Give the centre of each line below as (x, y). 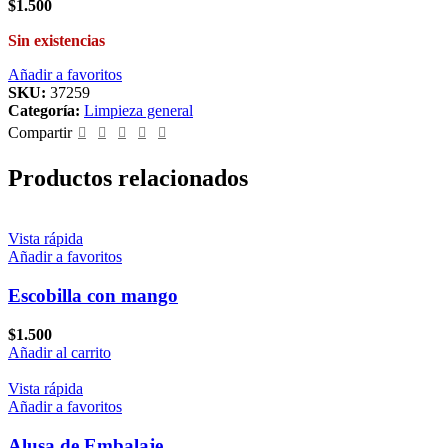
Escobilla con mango (93, 296)
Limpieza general (138, 110)
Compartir (40, 132)
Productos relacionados (128, 178)
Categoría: (44, 110)
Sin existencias (56, 40)
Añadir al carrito (59, 352)
